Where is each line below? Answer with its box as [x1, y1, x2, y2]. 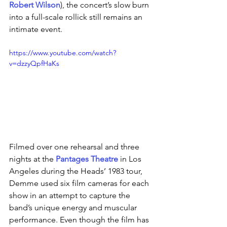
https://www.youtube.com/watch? [9, 48, 116, 58]
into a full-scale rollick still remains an [9, 12, 144, 22]
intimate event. [9, 24, 62, 34]
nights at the [9, 154, 56, 164]
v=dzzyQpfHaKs [9, 59, 59, 68]
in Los [118, 154, 143, 164]
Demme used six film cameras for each [9, 178, 151, 188]
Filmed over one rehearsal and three [9, 142, 141, 152]
